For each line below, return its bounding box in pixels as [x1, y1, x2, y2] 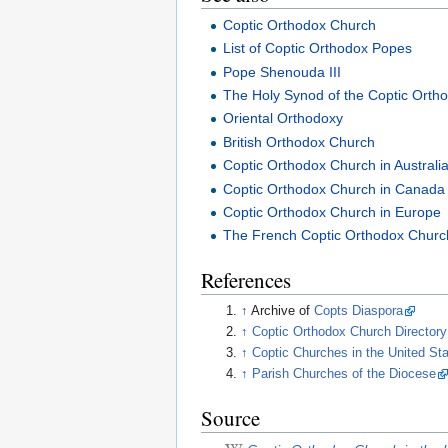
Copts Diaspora [314, 303, 404, 318]
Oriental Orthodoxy [223, 110, 344, 127]
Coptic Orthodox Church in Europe [223, 203, 442, 220]
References [201, 266, 291, 295]
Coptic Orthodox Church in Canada [223, 180, 446, 197]
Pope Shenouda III [223, 63, 342, 80]
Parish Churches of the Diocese [252, 367, 437, 382]
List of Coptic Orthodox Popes [223, 40, 413, 57]
